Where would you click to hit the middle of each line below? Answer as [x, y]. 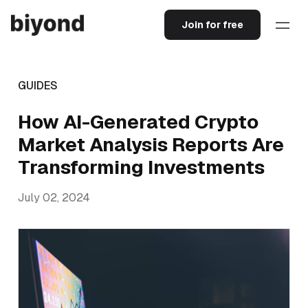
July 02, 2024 [54, 198]
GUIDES [38, 86]
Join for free [212, 25]
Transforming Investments [141, 167]
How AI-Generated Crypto [138, 122]
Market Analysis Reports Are [151, 144]
